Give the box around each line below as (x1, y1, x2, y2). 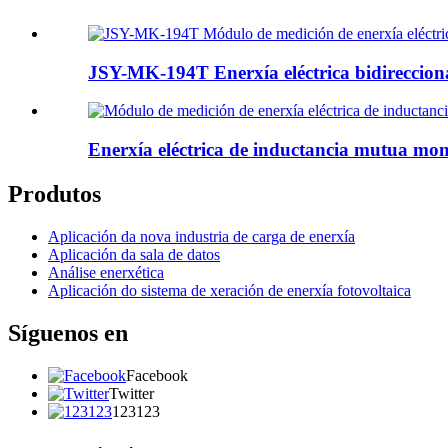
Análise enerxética (48, 263, 164, 281)
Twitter (109, 384, 154, 402)
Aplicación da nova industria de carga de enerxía (48, 227, 355, 245)
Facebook (126, 366, 188, 384)
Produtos (8, 180, 101, 207)
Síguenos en (8, 319, 128, 346)
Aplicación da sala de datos (48, 245, 220, 263)
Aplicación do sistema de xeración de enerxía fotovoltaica (48, 281, 411, 299)
